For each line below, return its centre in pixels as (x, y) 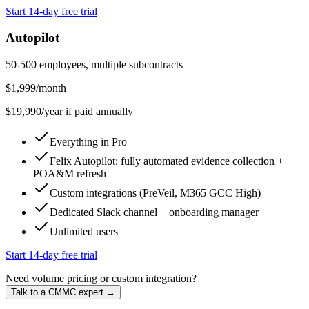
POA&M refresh (70, 174)
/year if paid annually (87, 112)
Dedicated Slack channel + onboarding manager (154, 212)
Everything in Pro (88, 142)
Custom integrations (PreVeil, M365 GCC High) (155, 193)
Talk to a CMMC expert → (63, 292)
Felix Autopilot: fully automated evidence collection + (167, 161)
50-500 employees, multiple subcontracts (94, 65)
